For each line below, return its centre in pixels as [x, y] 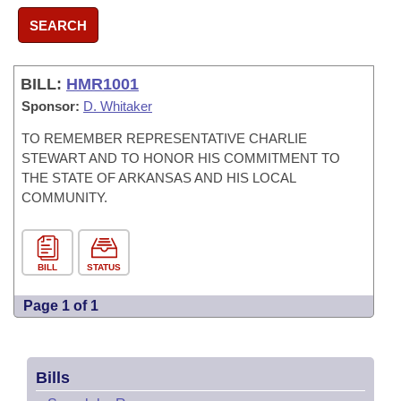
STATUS [104, 267]
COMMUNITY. [64, 197]
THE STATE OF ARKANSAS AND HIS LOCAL [159, 178]
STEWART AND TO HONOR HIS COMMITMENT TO [181, 158]
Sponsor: [51, 106]
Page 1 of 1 [61, 306]
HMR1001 [102, 84]
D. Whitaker [118, 106]
